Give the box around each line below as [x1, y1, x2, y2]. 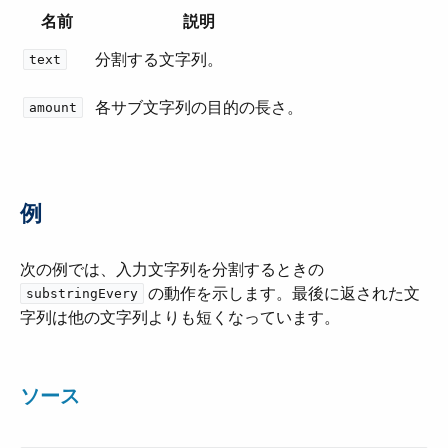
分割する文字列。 [95, 49, 223, 70]
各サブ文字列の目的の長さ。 [95, 97, 303, 118]
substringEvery [26, 286, 138, 301]
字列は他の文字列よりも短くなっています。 [20, 307, 340, 328]
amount [29, 100, 77, 115]
